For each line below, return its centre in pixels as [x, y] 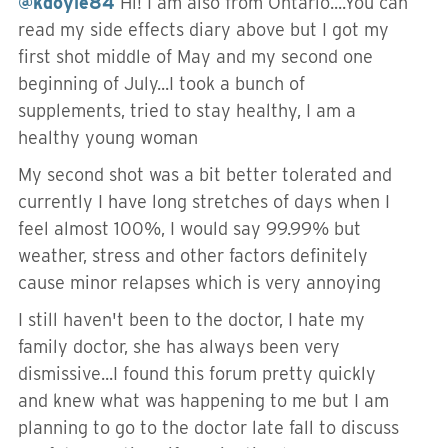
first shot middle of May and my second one [195, 56]
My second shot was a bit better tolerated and [205, 174]
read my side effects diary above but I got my [203, 29]
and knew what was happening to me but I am [203, 400]
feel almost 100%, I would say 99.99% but [189, 228]
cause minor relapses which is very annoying [199, 282]
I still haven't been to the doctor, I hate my [191, 319]
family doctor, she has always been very [179, 346]
